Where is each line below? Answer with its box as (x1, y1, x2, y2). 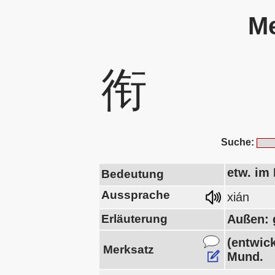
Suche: (220, 137, 254, 147)
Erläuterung (101, 212, 168, 225)
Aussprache (101, 188, 170, 201)
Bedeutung (101, 168, 164, 180)
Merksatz (103, 243, 154, 256)
